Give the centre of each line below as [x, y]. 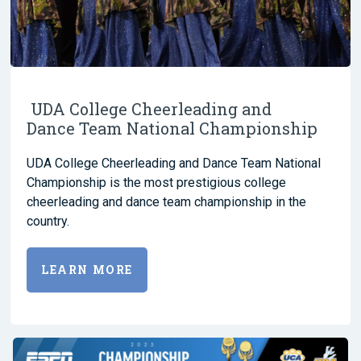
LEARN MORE [87, 270]
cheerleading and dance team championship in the [166, 202]
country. [48, 222]
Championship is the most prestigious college [156, 183]
